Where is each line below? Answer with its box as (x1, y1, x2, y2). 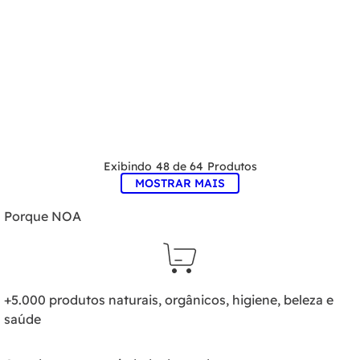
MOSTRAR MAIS (135, 175, 225, 190)
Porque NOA (4, 208, 81, 225)
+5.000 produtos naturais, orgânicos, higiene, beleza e (4, 292, 333, 309)
